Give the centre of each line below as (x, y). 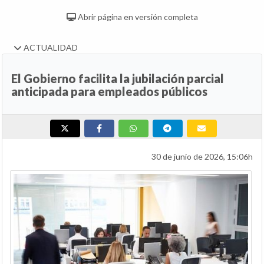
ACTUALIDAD (50, 47)
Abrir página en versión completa (137, 16)
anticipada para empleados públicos (109, 91)
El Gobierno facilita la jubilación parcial (118, 78)
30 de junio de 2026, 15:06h (202, 156)
